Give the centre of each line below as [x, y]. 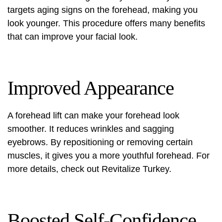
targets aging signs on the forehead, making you [103, 10]
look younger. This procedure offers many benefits [106, 23]
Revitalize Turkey [135, 169]
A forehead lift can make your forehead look [93, 115]
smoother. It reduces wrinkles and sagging [91, 129]
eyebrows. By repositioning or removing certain [100, 142]
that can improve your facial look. [73, 37]
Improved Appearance [91, 88]
